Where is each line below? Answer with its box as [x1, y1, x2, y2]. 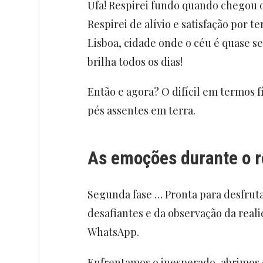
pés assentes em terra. [87, 103, 195, 118]
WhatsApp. [87, 225, 141, 240]
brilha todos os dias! [87, 54, 185, 69]
